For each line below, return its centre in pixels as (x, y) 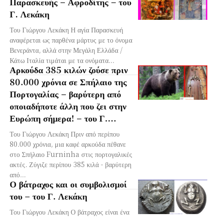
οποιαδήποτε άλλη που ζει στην (68, 105)
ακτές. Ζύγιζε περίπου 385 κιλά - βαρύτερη (70, 164)
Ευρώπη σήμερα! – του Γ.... (63, 117)
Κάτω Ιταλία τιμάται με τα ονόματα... (62, 60)
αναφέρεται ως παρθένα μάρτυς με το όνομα (71, 39)
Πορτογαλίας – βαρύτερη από (65, 93)
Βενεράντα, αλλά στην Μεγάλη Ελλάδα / (66, 50)
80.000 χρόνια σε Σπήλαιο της (68, 81)
